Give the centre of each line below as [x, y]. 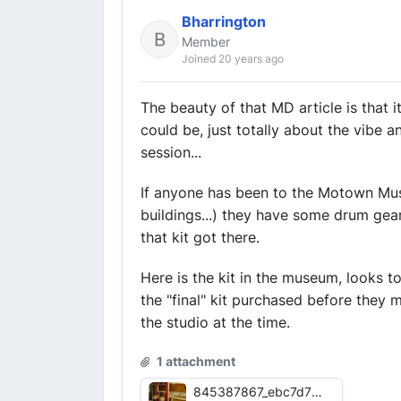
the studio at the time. [215, 322]
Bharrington [224, 21]
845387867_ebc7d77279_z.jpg [317, 392]
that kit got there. [200, 237]
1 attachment [195, 361]
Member [206, 42]
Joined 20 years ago [233, 59]
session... [171, 152]
